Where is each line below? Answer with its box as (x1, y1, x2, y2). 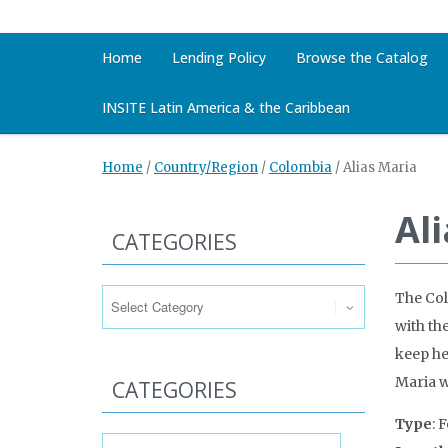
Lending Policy (172, 48, 266, 67)
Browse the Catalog (296, 48, 428, 67)
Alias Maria (343, 159, 417, 176)
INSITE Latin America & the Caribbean (102, 98, 350, 117)
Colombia (269, 159, 332, 176)
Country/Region (154, 159, 258, 176)
